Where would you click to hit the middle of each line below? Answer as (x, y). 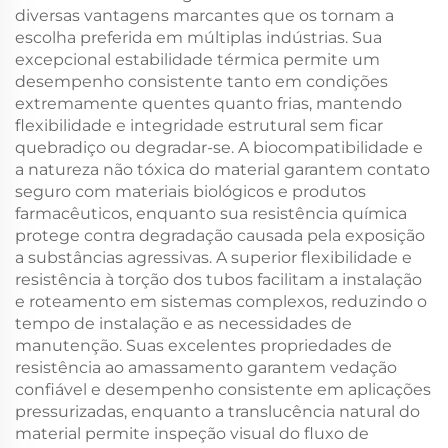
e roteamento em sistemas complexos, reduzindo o (221, 301)
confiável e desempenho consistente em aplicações (223, 389)
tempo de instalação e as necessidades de (183, 323)
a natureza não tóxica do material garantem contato (222, 169)
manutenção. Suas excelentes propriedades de (203, 345)
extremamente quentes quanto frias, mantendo (208, 103)
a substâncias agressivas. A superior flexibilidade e (213, 257)
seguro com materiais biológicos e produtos (190, 191)
